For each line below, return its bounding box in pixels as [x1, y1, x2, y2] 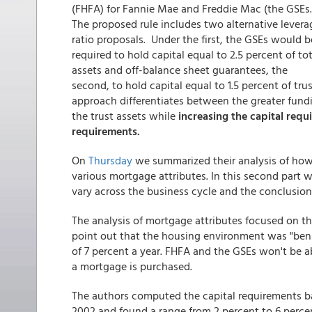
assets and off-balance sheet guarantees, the [72, 61, 288, 78]
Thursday [88, 152, 132, 169]
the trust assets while [72, 107, 178, 124]
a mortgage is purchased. [72, 258, 192, 274]
